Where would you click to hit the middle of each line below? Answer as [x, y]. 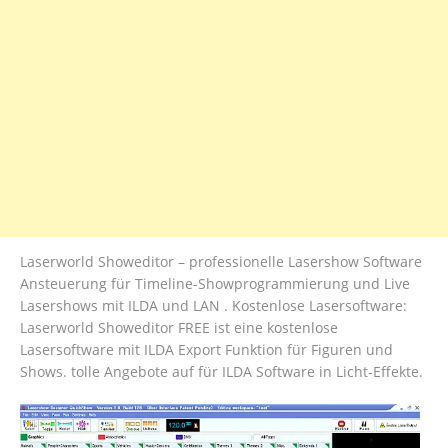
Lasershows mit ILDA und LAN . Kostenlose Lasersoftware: [213, 306]
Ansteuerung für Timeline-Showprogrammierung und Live [215, 284]
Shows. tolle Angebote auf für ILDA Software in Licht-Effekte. [221, 372]
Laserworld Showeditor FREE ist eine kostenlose [179, 328]
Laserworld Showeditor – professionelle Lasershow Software [221, 262]
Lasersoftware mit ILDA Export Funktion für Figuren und [206, 350]
